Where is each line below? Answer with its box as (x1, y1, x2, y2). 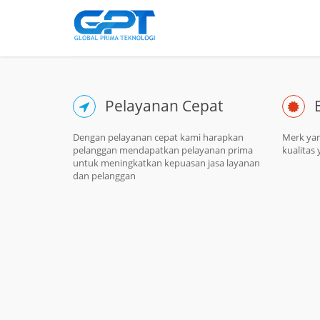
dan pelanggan (73, 169, 136, 182)
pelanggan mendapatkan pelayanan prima (73, 144, 253, 156)
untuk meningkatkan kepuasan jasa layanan (73, 156, 260, 169)
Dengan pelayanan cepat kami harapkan (73, 131, 244, 144)
